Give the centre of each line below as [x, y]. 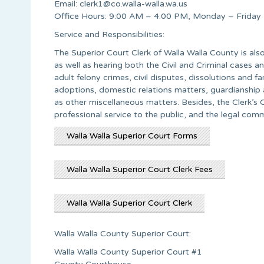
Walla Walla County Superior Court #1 [128, 252]
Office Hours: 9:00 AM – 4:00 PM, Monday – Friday [158, 16]
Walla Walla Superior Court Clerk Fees [140, 169]
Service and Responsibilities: [109, 34]
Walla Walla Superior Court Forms [132, 136]
